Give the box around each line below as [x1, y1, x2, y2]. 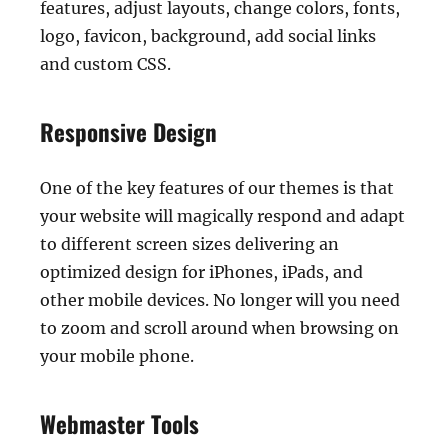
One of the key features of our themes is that [40, 178, 394, 199]
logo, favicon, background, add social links [40, 26, 376, 47]
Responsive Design [40, 115, 217, 150]
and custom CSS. [40, 54, 171, 75]
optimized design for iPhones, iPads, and [40, 262, 363, 283]
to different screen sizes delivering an [40, 234, 339, 255]
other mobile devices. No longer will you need [40, 290, 400, 311]
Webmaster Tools [40, 407, 199, 442]
